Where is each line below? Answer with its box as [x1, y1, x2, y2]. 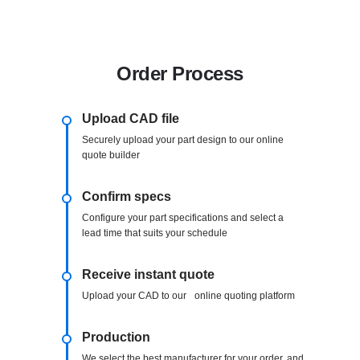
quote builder [82, 149, 140, 161]
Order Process [117, 62, 243, 84]
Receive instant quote [82, 267, 215, 281]
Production [82, 329, 150, 344]
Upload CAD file [82, 111, 179, 125]
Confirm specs [82, 189, 171, 203]
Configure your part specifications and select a [82, 211, 284, 223]
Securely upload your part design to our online [82, 133, 284, 145]
